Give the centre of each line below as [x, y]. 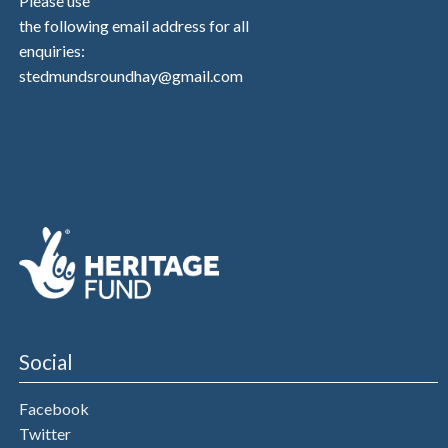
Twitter [44, 433]
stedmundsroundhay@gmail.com [130, 76]
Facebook [53, 408]
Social [45, 362]
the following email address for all [133, 26]
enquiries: [51, 51]
